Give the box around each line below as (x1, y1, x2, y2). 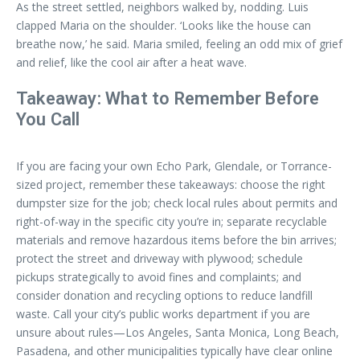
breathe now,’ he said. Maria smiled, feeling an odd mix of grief (16, 36, 342, 51)
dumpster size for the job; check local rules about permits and (16, 195, 337, 211)
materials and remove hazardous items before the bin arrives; (16, 232, 337, 247)
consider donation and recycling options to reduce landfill (16, 288, 313, 303)
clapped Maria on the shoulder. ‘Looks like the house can (16, 18, 311, 33)
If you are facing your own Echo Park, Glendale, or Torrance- (16, 158, 332, 174)
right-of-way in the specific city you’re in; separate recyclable (16, 214, 327, 229)
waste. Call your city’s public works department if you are (16, 306, 310, 321)
